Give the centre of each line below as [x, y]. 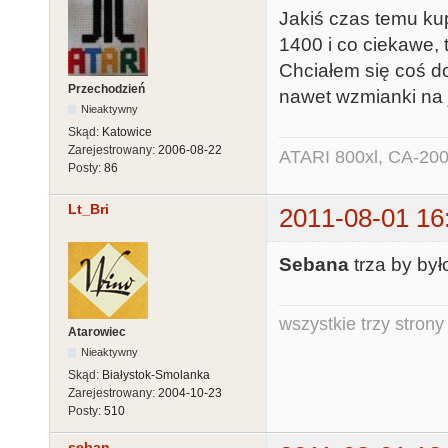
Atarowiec [97, 331]
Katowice [127, 132]
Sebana [314, 264]
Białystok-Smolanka [156, 374]
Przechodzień [106, 89]
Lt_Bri [88, 209]
